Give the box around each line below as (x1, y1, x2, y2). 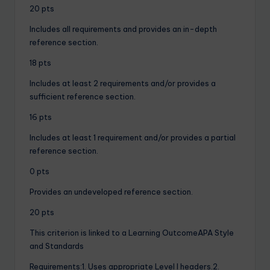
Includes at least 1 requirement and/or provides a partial (30, 132, 236, 142)
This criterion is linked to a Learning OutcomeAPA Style (30, 227, 234, 237)
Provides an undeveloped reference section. (30, 186, 193, 196)
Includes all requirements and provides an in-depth (30, 24, 217, 34)
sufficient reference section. (30, 91, 136, 101)
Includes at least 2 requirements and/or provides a (30, 78, 216, 88)
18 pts (30, 57, 51, 67)
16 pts (30, 111, 52, 122)
